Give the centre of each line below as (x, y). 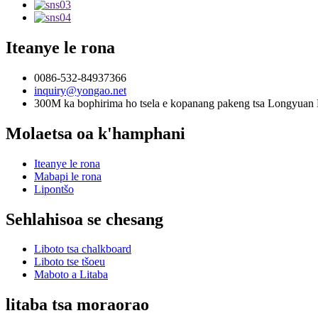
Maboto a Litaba (71, 275)
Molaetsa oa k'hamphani (95, 133)
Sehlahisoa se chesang (84, 219)
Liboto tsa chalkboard (83, 249)
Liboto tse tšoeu (70, 262)
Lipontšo (54, 189)
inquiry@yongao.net (80, 90)
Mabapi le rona (68, 176)
